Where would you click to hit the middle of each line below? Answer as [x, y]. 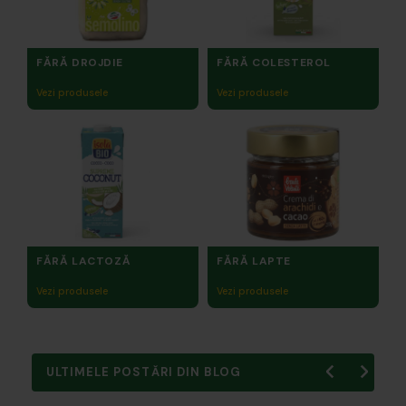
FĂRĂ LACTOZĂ [84, 261]
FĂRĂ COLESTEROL [274, 62]
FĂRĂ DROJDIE [80, 62]
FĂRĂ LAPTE [254, 261]
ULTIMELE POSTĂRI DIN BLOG [144, 372]
